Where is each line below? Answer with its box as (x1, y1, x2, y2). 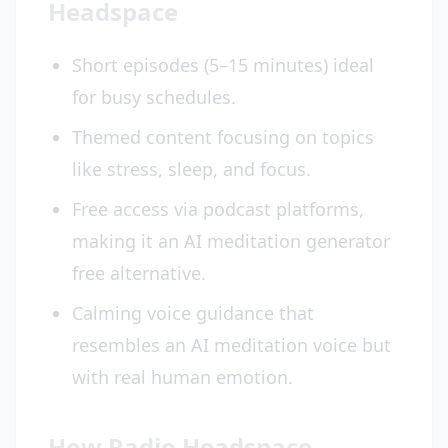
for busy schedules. (72, 85, 236, 109)
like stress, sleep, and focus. (72, 157, 311, 181)
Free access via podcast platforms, (72, 197, 364, 221)
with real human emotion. (72, 365, 293, 389)
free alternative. (72, 261, 206, 285)
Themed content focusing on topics (72, 125, 374, 149)
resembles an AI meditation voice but (72, 333, 391, 357)
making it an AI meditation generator (72, 229, 390, 253)
